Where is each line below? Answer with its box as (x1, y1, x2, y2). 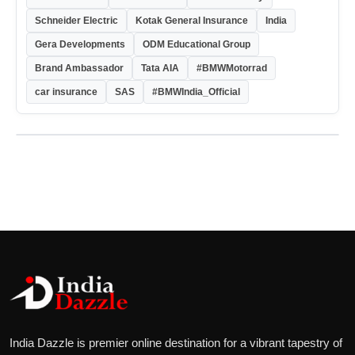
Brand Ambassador (35, 63, 124, 74)
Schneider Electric (35, 15, 118, 27)
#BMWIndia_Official (152, 86, 240, 98)
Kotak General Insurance (136, 15, 248, 27)
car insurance (35, 86, 97, 98)
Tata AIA (141, 63, 179, 74)
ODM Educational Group (143, 39, 250, 51)
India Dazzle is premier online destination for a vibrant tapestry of (10, 336, 342, 350)
